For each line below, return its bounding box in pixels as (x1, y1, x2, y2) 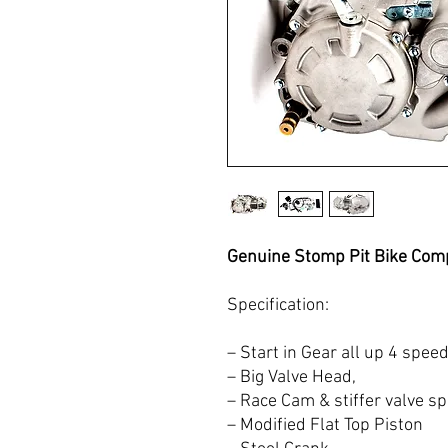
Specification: (227, 295, 329, 316)
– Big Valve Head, (227, 367, 356, 388)
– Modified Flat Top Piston (227, 415, 423, 436)
